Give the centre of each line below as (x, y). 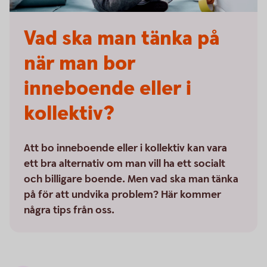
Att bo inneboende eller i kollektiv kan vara (125, 148)
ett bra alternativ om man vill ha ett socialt (125, 164)
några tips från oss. (69, 210)
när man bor (80, 64)
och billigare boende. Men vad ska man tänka (131, 179)
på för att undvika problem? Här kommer (122, 195)
